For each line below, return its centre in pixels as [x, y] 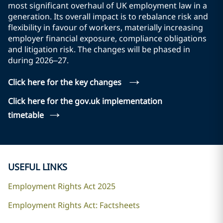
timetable [26, 115]
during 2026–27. [39, 60]
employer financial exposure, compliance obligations [107, 39]
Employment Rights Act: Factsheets [74, 205]
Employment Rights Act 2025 [62, 186]
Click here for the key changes [66, 82]
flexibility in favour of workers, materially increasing [106, 28]
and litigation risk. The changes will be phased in [99, 50]
